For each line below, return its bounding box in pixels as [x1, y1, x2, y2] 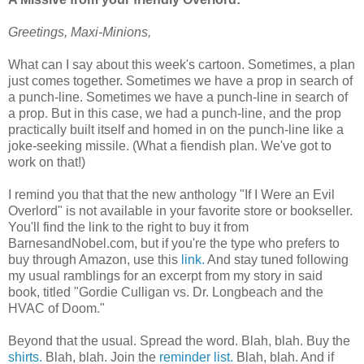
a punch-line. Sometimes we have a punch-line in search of [8, 90, 348, 105]
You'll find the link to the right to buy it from [8, 220, 249, 235]
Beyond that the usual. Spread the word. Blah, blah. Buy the [8, 334, 350, 349]
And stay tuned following [205, 253, 349, 267]
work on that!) [8, 155, 85, 170]
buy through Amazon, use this [8, 253, 181, 267]
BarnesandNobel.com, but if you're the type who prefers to [8, 236, 340, 251]
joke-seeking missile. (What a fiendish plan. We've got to [8, 139, 331, 154]
